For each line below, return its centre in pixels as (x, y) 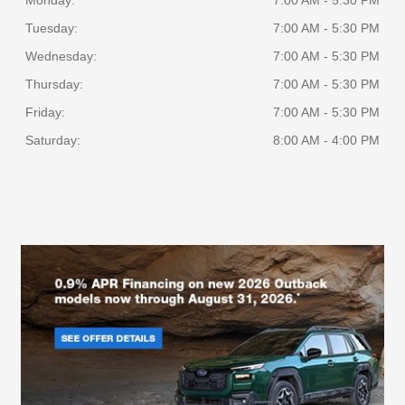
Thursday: (55, 85)
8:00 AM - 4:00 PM (326, 141)
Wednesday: (61, 57)
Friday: (46, 113)
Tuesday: (52, 28)
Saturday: (53, 141)
